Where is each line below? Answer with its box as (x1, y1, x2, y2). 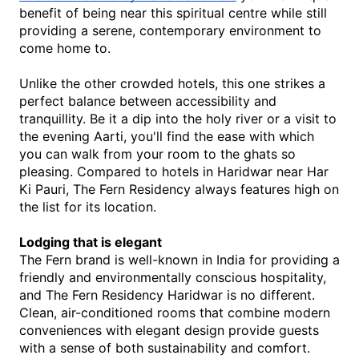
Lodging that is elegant (19, 234, 162, 250)
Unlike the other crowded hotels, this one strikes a (19, 75, 325, 91)
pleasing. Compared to (19, 163, 162, 179)
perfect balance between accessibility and (19, 93, 276, 109)
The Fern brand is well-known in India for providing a (19, 252, 340, 268)
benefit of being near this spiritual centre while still (19, 5, 327, 21)
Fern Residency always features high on (95, 181, 339, 197)
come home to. (19, 40, 111, 56)
